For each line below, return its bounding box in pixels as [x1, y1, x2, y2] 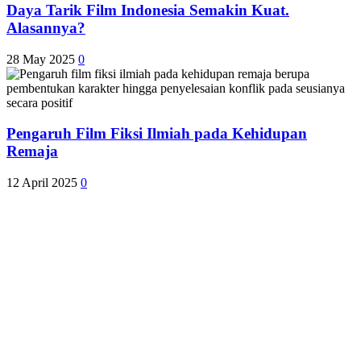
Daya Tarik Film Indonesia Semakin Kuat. [6, 2, 289, 19]
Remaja [6, 143, 58, 160]
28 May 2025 [6, 52, 75, 66]
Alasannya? [6, 19, 85, 36]
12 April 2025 [6, 176, 77, 190]
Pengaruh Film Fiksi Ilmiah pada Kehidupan [6, 125, 307, 143]
